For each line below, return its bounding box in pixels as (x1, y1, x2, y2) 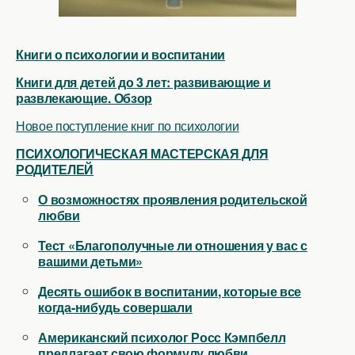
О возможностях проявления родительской (38, 190, 307, 208)
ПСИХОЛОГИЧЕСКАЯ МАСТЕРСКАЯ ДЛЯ (16, 144, 269, 162)
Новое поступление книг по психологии (16, 116, 239, 135)
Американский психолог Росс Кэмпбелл (38, 328, 286, 346)
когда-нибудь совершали (38, 298, 193, 316)
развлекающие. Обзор (16, 89, 152, 107)
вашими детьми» (38, 252, 143, 270)
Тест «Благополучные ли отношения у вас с (38, 236, 307, 254)
